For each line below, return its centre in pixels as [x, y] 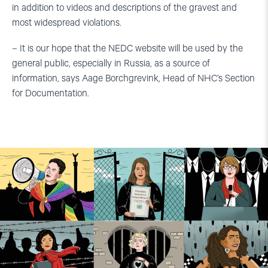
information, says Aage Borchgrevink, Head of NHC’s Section [133, 79]
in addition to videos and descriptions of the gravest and [124, 8]
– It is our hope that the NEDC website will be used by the [127, 49]
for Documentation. [51, 94]
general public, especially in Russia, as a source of [111, 64]
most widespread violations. [67, 23]
